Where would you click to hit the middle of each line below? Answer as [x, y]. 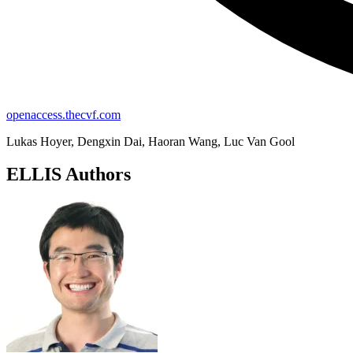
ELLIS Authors [69, 175]
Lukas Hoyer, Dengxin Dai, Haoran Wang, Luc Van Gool [150, 141]
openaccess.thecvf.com [63, 114]
